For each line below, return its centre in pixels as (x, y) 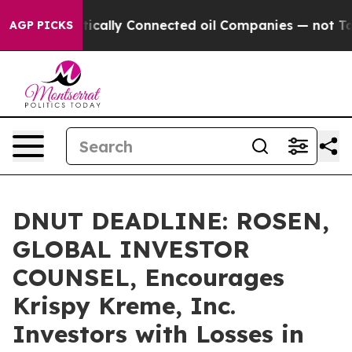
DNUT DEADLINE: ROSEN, (171, 221)
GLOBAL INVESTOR (131, 249)
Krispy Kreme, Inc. (124, 306)
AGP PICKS (41, 25)
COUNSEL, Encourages (148, 277)
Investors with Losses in (158, 334)
